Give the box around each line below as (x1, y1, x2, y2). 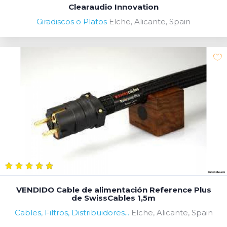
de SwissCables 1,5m (71, 193, 156, 203)
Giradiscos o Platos (36, 16, 107, 26)
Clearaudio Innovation (68, 2, 159, 12)
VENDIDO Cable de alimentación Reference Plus (16, 184, 211, 195)
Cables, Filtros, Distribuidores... (14, 207, 129, 217)
